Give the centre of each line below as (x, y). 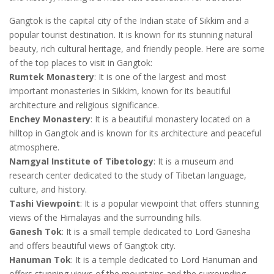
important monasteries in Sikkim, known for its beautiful (120, 91)
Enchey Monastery (50, 119)
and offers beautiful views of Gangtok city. (92, 245)
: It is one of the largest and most (160, 76)
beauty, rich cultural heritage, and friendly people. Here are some (137, 48)
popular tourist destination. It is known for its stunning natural (131, 34)
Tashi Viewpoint (45, 203)
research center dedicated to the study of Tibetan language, (128, 175)
